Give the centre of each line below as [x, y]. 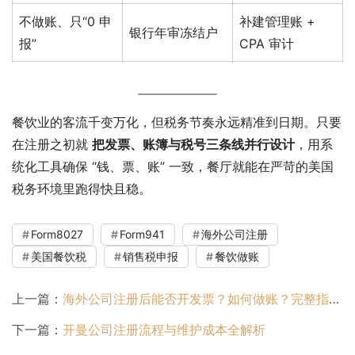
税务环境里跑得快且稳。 [82, 188]
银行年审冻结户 [174, 32]
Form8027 [57, 234]
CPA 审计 [267, 43]
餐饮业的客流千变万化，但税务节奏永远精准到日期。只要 [177, 122]
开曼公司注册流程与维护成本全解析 [164, 329]
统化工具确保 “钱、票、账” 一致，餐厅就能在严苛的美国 [173, 166]
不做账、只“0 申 [65, 21]
